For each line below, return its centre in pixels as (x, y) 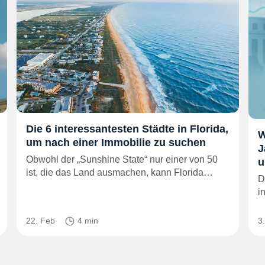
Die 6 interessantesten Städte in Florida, (127, 129)
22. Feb (41, 220)
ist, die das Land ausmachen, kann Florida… (119, 172)
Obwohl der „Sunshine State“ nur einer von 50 (122, 159)
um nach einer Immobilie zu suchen (116, 142)
